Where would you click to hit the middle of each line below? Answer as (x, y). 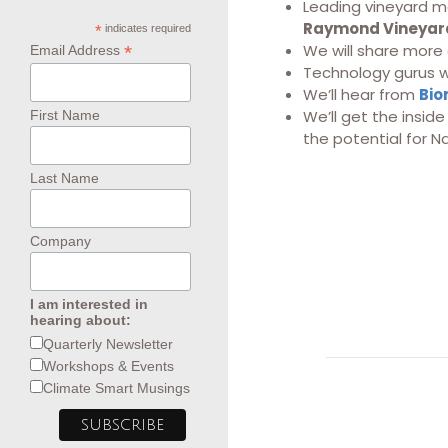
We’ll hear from (361, 94)
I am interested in (89, 303)
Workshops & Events (108, 365)
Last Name (64, 177)
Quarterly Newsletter (108, 343)
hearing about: (80, 319)
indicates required (147, 27)
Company (60, 240)
